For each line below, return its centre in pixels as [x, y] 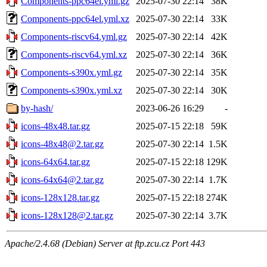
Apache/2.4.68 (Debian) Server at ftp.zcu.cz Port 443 [105, 243]
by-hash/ [37, 108]
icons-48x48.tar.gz [55, 126]
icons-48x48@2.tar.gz [62, 144]
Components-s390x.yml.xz [72, 90]
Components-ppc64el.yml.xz [75, 18]
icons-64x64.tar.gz [55, 162]
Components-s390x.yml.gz [72, 72]
